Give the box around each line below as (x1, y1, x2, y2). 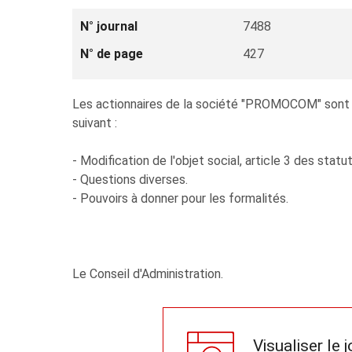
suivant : (72, 115, 117, 130)
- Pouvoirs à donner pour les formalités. (72, 191, 288, 206)
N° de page (80, 46, 143, 61)
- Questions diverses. (72, 172, 188, 187)
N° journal (80, 19, 137, 34)
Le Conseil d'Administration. (72, 266, 223, 281)
